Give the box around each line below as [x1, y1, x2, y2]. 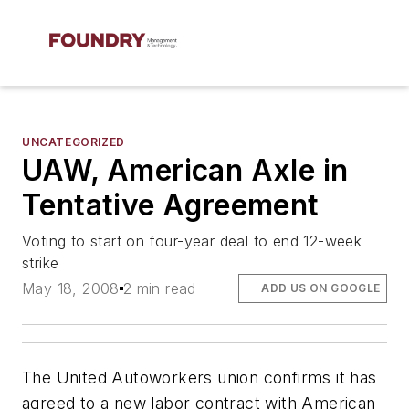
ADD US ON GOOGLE [261, 281, 381, 296]
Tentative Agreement [22, 187, 320, 223]
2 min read [122, 279, 196, 299]
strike [22, 254, 59, 272]
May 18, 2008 [22, 279, 120, 299]
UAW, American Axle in [22, 152, 349, 188]
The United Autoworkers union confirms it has [22, 368, 377, 388]
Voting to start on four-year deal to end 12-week [22, 232, 362, 250]
